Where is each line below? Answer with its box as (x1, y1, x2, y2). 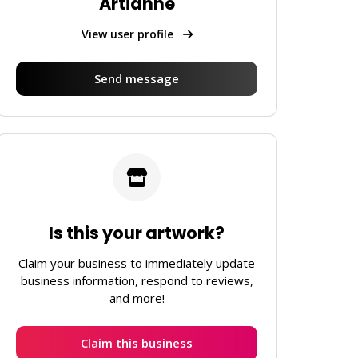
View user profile (81, 26, 177, 42)
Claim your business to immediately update (18, 255, 255, 272)
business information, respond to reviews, (20, 272, 253, 289)
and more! (109, 290, 165, 307)
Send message (94, 70, 179, 86)
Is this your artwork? (49, 221, 225, 245)
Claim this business (81, 335, 193, 352)
